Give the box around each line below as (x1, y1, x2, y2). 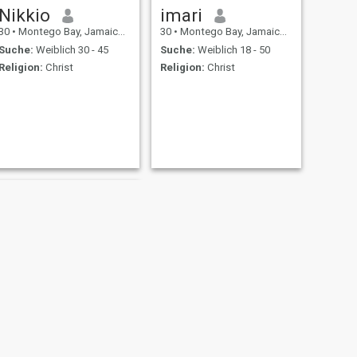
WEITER (188, 334, 235, 351)
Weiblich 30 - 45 (33, 43, 108, 56)
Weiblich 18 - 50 (194, 43, 270, 56)
